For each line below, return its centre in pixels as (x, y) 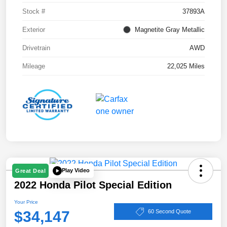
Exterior (34, 29)
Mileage (34, 66)
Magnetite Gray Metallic (170, 29)
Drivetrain (36, 48)
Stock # (34, 11)
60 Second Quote (169, 212)
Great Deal (30, 171)
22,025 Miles (186, 66)
